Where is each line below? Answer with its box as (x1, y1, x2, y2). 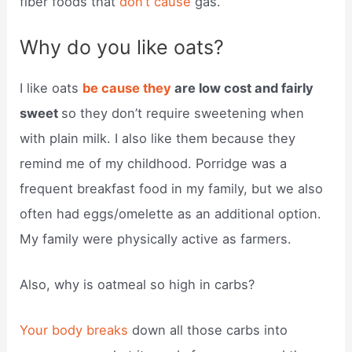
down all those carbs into (132, 322, 288, 339)
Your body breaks (20, 322, 133, 339)
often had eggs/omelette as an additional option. (20, 205, 322, 222)
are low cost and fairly (171, 79, 314, 96)
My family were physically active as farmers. (20, 230, 292, 247)
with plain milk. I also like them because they (20, 130, 296, 146)
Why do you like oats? (20, 35, 225, 59)
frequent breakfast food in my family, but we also (20, 180, 324, 196)
